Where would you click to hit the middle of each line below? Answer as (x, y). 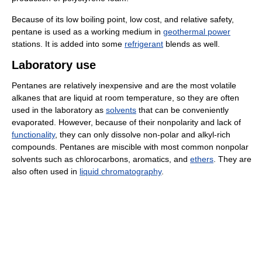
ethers (202, 159)
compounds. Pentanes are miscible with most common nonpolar (130, 146)
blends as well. (192, 44)
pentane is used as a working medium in (87, 31)
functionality (33, 134)
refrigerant (144, 44)
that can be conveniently (182, 110)
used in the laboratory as (59, 110)
